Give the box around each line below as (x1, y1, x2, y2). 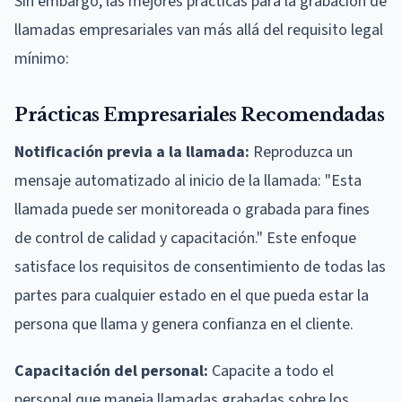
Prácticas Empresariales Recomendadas (14, 103, 384, 126)
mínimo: (14, 47, 69, 70)
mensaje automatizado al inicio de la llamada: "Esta (14, 169, 362, 192)
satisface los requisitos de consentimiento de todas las (14, 255, 386, 278)
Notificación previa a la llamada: (14, 140, 249, 163)
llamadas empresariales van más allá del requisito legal (14, 18, 383, 41)
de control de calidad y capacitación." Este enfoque (14, 226, 356, 249)
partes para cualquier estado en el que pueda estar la (14, 284, 369, 307)
